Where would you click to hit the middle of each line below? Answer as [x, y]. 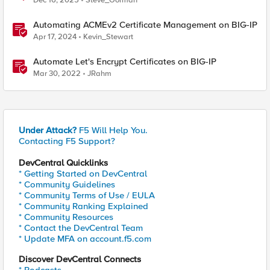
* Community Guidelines [67, 184]
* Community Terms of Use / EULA [87, 195]
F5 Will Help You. [112, 130]
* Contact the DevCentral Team [81, 228]
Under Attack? [48, 130]
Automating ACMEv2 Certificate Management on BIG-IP [145, 25]
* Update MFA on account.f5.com [85, 239]
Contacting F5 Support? [67, 141]
